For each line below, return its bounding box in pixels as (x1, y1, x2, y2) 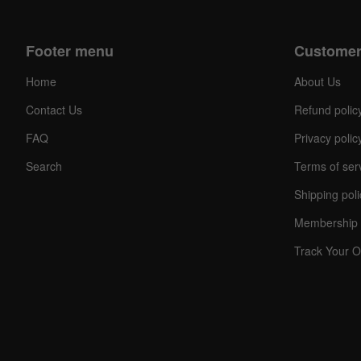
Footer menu (26, 40, 114, 62)
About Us (293, 73, 341, 90)
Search (26, 158, 62, 175)
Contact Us (26, 102, 82, 118)
